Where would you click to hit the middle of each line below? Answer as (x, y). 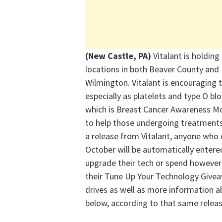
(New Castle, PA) (119, 56)
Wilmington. (109, 83)
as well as (127, 190)
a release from (113, 136)
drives (96, 190)
